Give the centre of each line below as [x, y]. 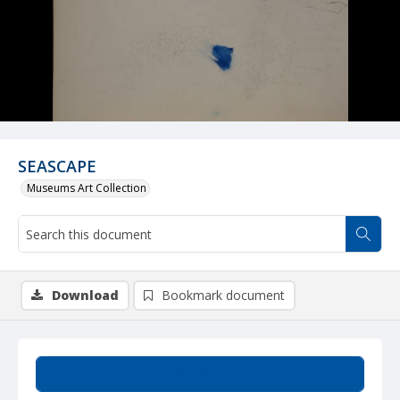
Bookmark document [223, 295]
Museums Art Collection [87, 188]
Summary [200, 374]
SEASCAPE [57, 166]
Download [85, 295]
